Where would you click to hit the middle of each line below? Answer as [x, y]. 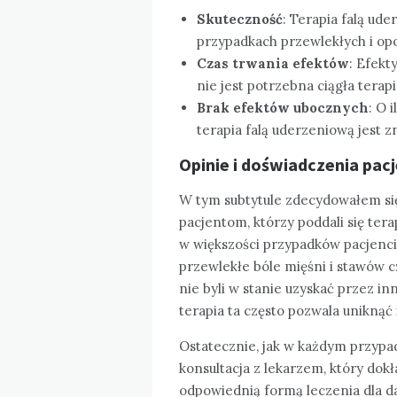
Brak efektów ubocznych [283, 107]
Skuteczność [240, 19]
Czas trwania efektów [273, 63]
